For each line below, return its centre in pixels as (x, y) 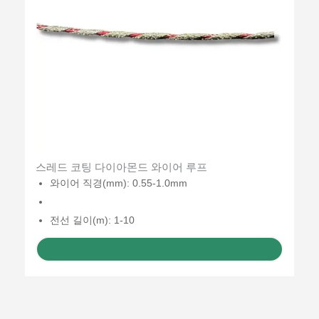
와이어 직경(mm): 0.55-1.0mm (119, 183)
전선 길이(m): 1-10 (92, 220)
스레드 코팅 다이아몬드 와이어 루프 (121, 167)
